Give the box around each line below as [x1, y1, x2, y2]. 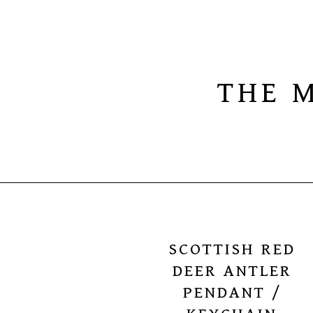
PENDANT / [182, 283, 282, 303]
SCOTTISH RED [168, 240, 296, 259]
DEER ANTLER [172, 261, 292, 281]
